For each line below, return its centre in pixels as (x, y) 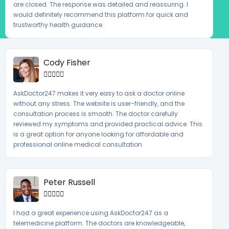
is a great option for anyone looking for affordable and (98, 134)
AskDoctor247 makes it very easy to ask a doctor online (99, 93)
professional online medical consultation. (78, 144)
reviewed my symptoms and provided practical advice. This (108, 124)
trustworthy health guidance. (59, 25)
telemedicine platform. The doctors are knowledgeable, (99, 223)
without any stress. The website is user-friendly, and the (99, 103)
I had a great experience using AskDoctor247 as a (91, 213)
